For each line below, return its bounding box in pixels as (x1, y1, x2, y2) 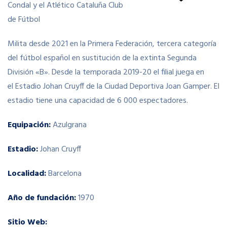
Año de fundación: (8, 192, 76, 205)
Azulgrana (51, 119, 87, 132)
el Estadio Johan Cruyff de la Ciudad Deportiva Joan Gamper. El (8, 80, 219, 93)
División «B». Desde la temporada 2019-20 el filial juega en (8, 66, 204, 79)
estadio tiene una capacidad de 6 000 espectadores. (8, 94, 188, 107)
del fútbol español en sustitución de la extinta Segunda (8, 52, 197, 65)
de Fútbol (8, 13, 40, 26)
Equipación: (8, 119, 51, 132)
